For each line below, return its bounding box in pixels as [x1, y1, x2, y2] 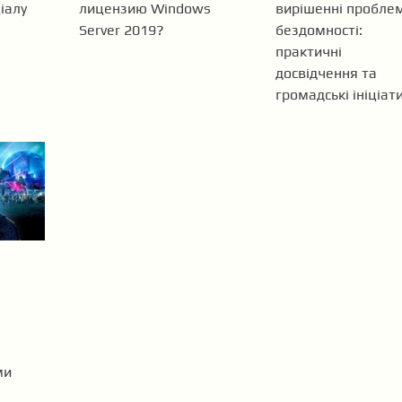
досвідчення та [275, 64, 377, 82]
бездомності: [275, 21, 363, 39]
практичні [275, 42, 342, 60]
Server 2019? [79, 21, 165, 39]
